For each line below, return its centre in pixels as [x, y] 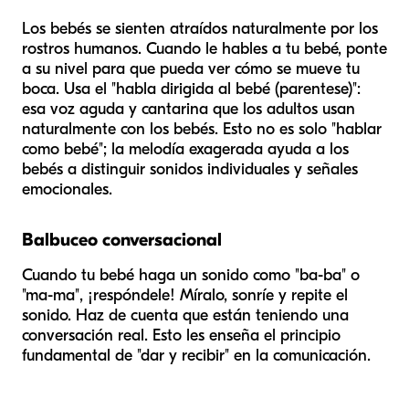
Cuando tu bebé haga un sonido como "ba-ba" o [191, 275]
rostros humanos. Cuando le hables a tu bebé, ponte [204, 48]
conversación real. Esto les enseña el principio [181, 335]
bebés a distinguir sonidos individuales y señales [190, 169]
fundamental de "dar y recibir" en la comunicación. [196, 355]
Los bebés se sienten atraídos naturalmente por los [200, 28]
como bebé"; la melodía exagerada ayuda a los [185, 149]
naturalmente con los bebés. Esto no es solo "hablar [202, 129]
